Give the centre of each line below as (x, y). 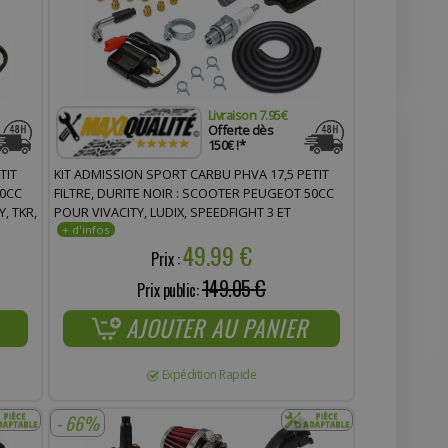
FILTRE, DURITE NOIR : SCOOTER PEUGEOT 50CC (193, 192)
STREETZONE (92, 230)
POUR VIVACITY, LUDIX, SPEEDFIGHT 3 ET (172, 211)
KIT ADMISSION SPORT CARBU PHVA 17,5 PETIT (191, 173)
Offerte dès (240, 129)
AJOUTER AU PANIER (216, 327)
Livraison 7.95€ (247, 114)
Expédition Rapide (209, 374)
